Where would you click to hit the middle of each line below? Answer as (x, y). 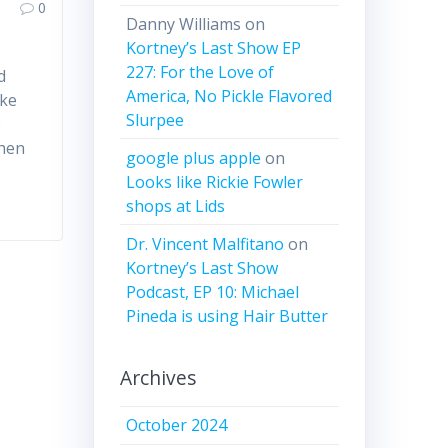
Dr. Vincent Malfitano (205, 243)
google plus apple (194, 157)
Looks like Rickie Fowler (215, 181)
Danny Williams (184, 24)
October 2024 (177, 425)
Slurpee (155, 120)
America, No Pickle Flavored (229, 96)
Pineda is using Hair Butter (227, 315)
